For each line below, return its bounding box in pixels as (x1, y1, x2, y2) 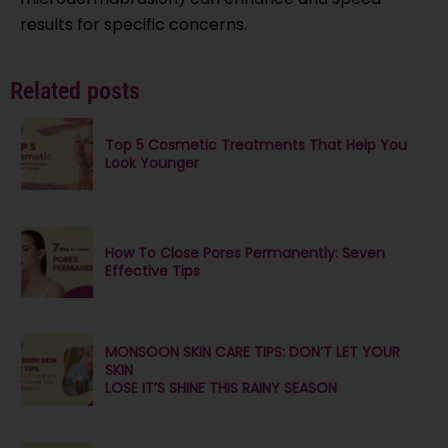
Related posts (10, 76, 140, 105)
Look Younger (105, 152, 199, 173)
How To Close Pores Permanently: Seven (105, 242, 385, 263)
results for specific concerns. (20, 12, 247, 36)
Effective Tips (105, 260, 200, 281)
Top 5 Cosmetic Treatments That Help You (105, 134, 407, 155)
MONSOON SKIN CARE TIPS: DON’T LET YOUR (105, 341, 400, 362)
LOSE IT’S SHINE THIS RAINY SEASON (105, 377, 337, 398)
